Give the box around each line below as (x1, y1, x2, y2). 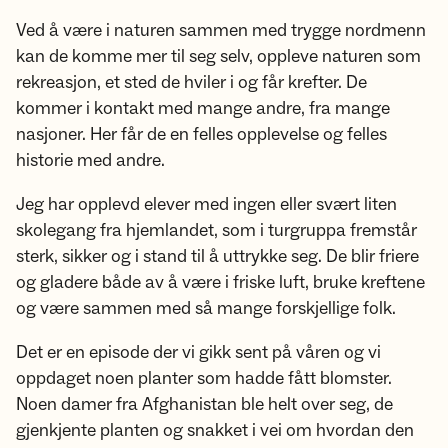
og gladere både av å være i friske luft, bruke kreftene (16, 271, 425, 294)
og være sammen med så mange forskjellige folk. (16, 297, 400, 320)
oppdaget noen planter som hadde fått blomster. (16, 367, 392, 390)
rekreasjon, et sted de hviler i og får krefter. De (16, 71, 367, 94)
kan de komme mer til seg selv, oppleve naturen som (16, 45, 421, 68)
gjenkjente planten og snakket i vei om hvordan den (16, 419, 414, 442)
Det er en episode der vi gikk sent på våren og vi (16, 341, 381, 364)
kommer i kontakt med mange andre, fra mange (16, 97, 390, 120)
